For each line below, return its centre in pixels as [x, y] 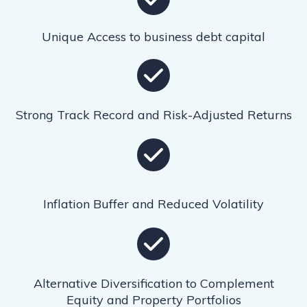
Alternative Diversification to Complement [153, 284]
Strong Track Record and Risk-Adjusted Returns [153, 114]
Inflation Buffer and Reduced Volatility [153, 204]
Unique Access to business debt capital [153, 36]
